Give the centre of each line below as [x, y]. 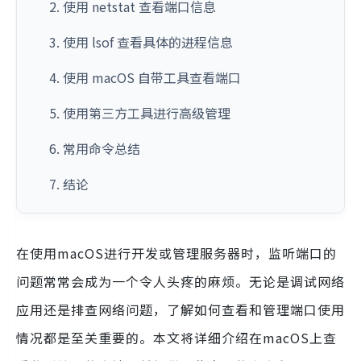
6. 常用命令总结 [95, 148]
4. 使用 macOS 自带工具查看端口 [145, 77]
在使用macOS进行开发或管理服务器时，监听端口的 [176, 253]
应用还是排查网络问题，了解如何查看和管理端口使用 [180, 309]
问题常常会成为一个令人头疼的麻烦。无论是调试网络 [180, 281]
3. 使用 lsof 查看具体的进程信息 [141, 42]
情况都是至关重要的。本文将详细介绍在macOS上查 [176, 338]
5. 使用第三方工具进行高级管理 [140, 113]
